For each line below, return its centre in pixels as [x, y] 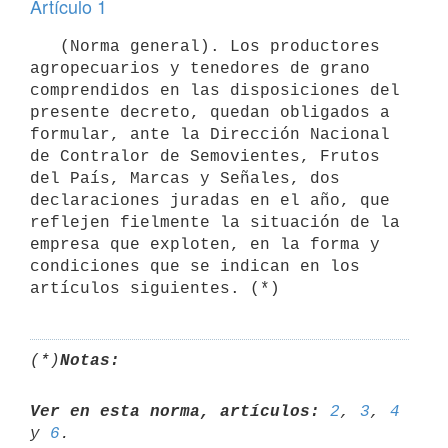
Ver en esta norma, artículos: [175, 411]
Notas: [90, 360]
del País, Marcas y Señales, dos [185, 178]
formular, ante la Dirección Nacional [210, 134]
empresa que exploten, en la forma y [205, 244]
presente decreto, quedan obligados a [210, 112]
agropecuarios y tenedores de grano [200, 68]
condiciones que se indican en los [195, 266]
